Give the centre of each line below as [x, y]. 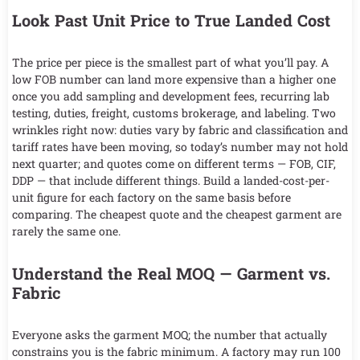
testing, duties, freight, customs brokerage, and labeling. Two [174, 113]
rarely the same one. [66, 231]
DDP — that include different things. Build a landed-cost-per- [171, 181]
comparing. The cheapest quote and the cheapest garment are [177, 215]
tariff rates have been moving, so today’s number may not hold [180, 147]
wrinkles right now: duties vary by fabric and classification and [180, 130]
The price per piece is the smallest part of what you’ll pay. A [170, 63]
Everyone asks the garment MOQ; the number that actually [170, 335]
